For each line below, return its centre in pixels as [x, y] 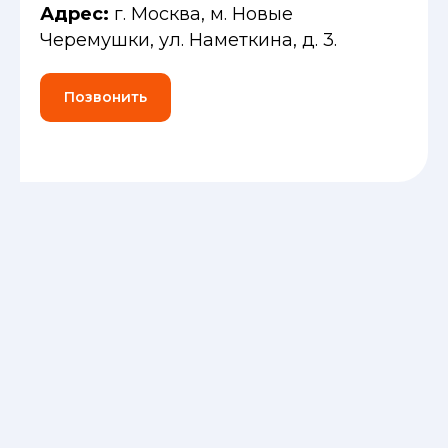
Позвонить [105, 96]
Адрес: [77, 13]
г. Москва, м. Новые [203, 13]
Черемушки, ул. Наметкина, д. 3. [188, 39]
